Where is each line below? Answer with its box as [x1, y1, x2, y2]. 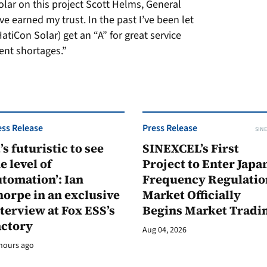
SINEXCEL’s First [142, 140, 239, 157]
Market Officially [142, 187, 241, 203]
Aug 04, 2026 [142, 224, 187, 236]
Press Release [142, 122, 197, 135]
